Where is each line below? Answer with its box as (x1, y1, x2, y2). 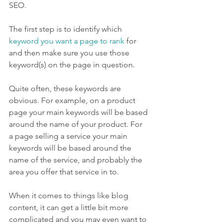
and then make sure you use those (9, 48, 131, 58)
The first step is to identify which (9, 24, 124, 34)
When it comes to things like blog (9, 191, 130, 201)
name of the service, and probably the (9, 155, 144, 165)
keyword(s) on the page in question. (9, 60, 135, 70)
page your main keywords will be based (9, 108, 150, 117)
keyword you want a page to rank (9, 36, 124, 46)
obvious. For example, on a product (9, 96, 137, 106)
